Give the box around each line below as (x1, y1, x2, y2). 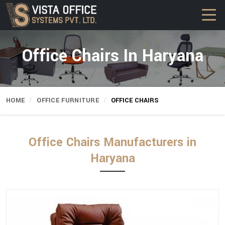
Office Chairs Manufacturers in (29, 134, 196, 151)
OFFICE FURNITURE (37, 96, 99, 105)
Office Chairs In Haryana (22, 44, 203, 68)
